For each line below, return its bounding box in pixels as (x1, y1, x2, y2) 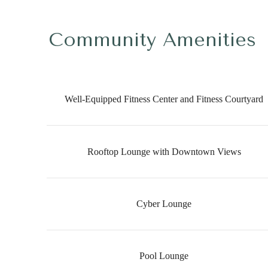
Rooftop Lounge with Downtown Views (87, 147, 241, 157)
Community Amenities (48, 29, 256, 51)
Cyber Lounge (136, 199, 191, 209)
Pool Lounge (139, 251, 188, 261)
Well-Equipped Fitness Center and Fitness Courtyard (65, 94, 263, 105)
